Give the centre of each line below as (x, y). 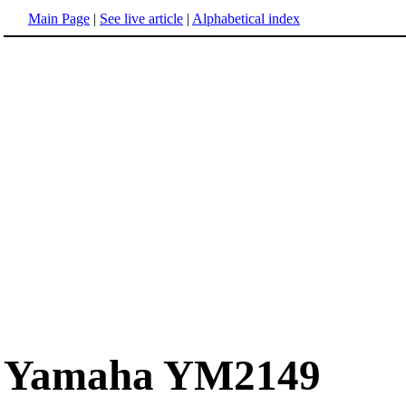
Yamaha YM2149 (162, 376)
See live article (141, 19)
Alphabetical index (246, 19)
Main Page (59, 19)
